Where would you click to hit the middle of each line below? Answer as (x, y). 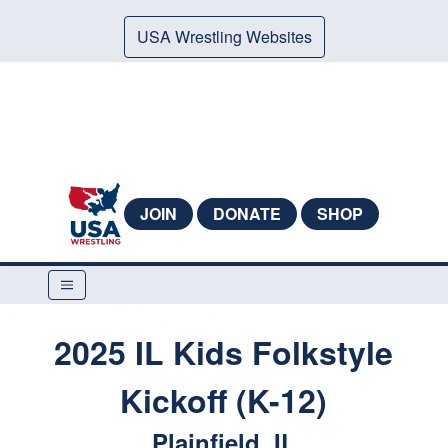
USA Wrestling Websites (224, 36)
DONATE (246, 213)
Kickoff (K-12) (224, 400)
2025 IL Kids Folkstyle (224, 352)
